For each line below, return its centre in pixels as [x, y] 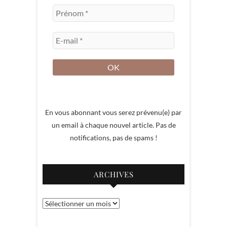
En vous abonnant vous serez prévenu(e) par [113, 112]
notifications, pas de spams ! [113, 138]
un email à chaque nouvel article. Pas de [113, 125]
